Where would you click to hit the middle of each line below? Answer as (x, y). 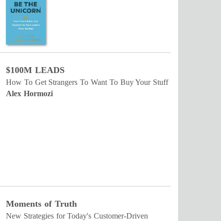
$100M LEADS (35, 70)
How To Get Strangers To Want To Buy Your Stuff (87, 82)
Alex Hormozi (29, 94)
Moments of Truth (41, 204)
